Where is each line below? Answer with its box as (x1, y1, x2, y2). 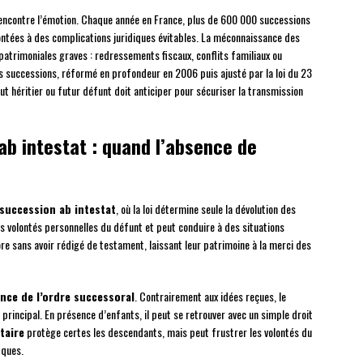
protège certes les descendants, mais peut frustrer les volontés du (24, 323, 312, 341)
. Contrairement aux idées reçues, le (135, 288, 286, 305)
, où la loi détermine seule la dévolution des (116, 200, 296, 218)
